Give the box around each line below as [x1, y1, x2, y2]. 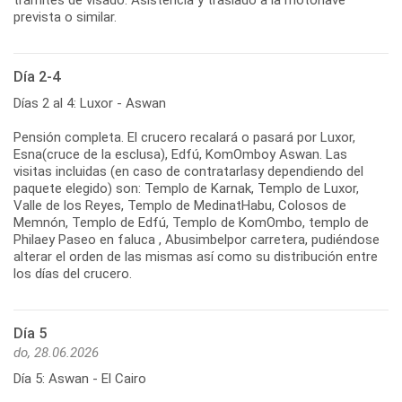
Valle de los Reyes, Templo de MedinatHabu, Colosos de [13, 197, 346, 214]
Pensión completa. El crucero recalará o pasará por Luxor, [13, 128, 355, 145]
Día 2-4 [13, 67, 60, 85]
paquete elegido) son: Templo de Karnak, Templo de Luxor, [13, 179, 359, 197]
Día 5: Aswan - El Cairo [13, 370, 146, 387]
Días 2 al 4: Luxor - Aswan [13, 94, 166, 111]
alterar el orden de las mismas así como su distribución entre [13, 248, 378, 265]
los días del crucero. [13, 265, 132, 282]
